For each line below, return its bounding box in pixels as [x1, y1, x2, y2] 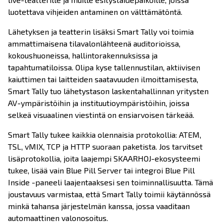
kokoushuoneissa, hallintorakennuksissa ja [8, 51, 158, 60]
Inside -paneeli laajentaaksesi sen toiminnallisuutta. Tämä [8, 177, 213, 187]
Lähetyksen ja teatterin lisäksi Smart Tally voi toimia [8, 27, 194, 37]
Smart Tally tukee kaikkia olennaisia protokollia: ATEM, [8, 130, 201, 140]
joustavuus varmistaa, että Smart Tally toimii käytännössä [8, 189, 211, 199]
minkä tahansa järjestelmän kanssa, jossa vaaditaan [8, 201, 190, 211]
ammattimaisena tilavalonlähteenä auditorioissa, [8, 39, 180, 49]
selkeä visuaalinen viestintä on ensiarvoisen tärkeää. [8, 110, 194, 120]
